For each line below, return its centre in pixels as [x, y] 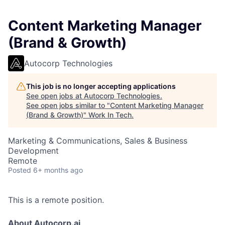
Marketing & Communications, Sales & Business [98, 141]
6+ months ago [58, 170]
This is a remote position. [56, 200]
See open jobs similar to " [68, 105]
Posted [20, 170]
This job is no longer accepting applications [101, 86]
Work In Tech [110, 115]
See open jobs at [55, 96]
